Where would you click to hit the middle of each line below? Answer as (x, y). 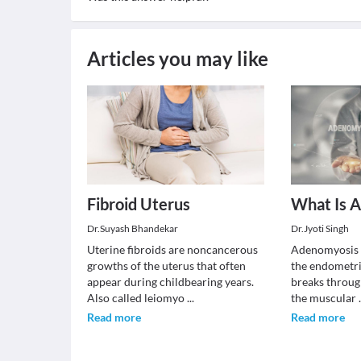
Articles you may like (178, 58)
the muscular (325, 298)
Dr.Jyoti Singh (320, 228)
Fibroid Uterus (139, 204)
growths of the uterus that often (166, 266)
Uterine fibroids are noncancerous (172, 249)
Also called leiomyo (137, 298)
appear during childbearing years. (170, 282)
